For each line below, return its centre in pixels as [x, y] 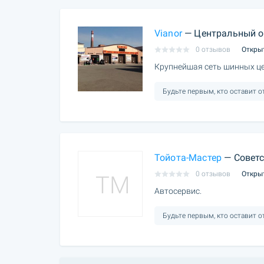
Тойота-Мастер [188, 157]
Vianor [168, 34]
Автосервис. [178, 191]
